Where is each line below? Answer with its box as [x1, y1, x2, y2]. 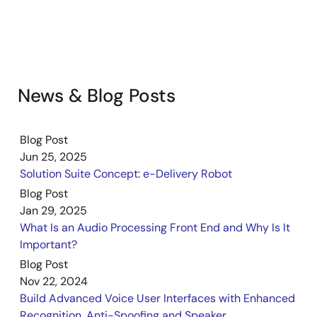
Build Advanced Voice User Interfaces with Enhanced [20, 291, 295, 306]
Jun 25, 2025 [20, 149, 87, 165]
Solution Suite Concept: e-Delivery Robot [20, 166, 232, 182]
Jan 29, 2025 [20, 203, 87, 219]
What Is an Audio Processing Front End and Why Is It [20, 220, 290, 236]
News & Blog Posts [18, 83, 175, 108]
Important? [20, 237, 77, 253]
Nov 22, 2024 [20, 274, 88, 289]
